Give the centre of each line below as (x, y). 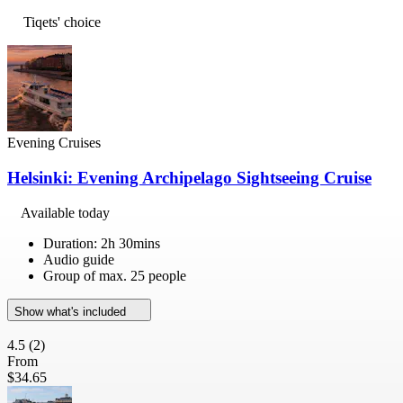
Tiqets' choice (62, 22)
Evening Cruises (54, 143)
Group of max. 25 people (115, 275)
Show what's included (72, 311)
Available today (65, 212)
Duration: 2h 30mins (102, 243)
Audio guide (79, 259)
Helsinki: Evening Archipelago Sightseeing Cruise (189, 178)
